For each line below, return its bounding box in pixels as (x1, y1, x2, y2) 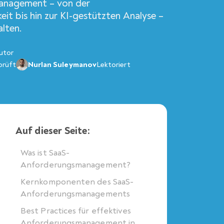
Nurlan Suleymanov (27, 59, 96, 69)
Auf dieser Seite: (15, 124, 90, 137)
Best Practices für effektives (20, 205, 131, 216)
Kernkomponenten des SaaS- (20, 176, 134, 187)
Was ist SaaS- (20, 147, 70, 158)
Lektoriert (96, 59, 130, 69)
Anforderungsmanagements (20, 188, 130, 199)
